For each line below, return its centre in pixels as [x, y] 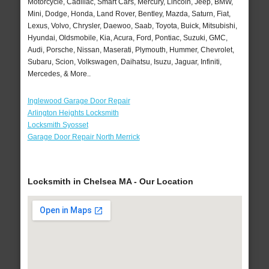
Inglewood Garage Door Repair [79, 101]
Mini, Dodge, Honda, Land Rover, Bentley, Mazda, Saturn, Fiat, [129, 14]
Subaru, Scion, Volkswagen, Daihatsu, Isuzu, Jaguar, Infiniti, [124, 62]
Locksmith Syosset [58, 125]
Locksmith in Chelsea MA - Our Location [110, 182]
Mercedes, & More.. [59, 74]
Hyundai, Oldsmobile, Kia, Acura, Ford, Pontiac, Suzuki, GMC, [127, 38]
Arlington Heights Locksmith [73, 113]
